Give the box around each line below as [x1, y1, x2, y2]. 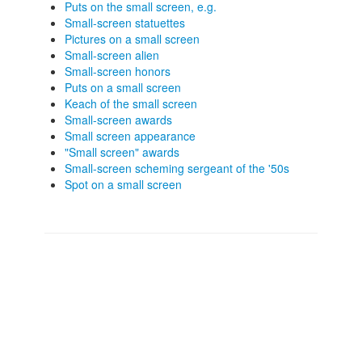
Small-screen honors [65, 63, 170, 79]
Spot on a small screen [65, 176, 182, 192]
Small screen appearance [65, 128, 196, 144]
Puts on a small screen [65, 79, 181, 95]
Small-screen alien [65, 47, 159, 63]
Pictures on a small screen [65, 31, 200, 47]
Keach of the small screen [65, 95, 197, 112]
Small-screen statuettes [65, 15, 185, 31]
